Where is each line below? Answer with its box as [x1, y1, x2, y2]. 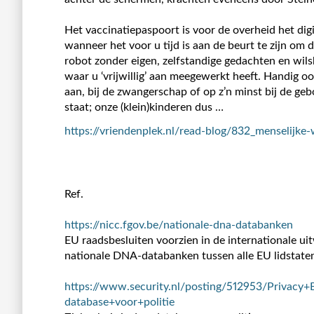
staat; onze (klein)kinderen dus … [64, 101, 224, 113]
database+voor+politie [64, 296, 175, 308]
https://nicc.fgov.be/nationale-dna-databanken [64, 219, 293, 231]
